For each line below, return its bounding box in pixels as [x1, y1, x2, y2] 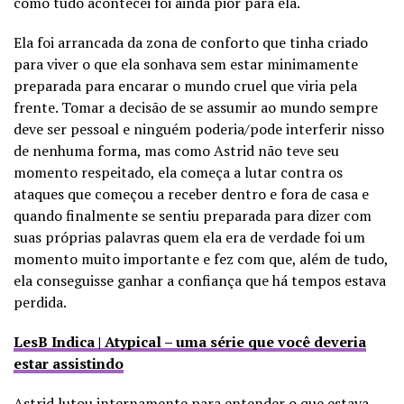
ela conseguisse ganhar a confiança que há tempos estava [14, 270, 386, 290]
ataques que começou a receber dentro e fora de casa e [14, 183, 369, 204]
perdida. [14, 291, 67, 312]
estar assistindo [14, 353, 124, 373]
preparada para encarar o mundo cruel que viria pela [14, 75, 357, 96]
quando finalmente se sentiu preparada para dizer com [14, 205, 372, 225]
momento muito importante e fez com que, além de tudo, [14, 248, 388, 269]
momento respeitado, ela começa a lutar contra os [14, 161, 343, 182]
